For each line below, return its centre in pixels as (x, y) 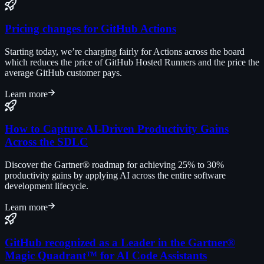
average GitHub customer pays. (63, 72)
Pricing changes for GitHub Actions (90, 28)
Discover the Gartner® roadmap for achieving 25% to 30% (114, 165)
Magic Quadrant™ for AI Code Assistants (106, 255)
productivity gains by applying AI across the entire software (115, 176)
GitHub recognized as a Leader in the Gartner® (120, 242)
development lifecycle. (47, 186)
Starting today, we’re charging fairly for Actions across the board (125, 51)
